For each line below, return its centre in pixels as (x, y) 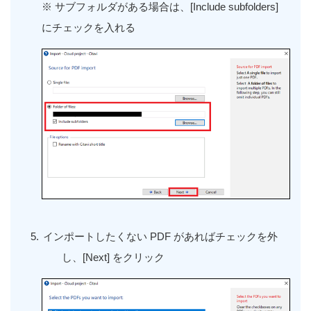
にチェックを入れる (90, 27)
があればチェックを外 (226, 236)
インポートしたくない (96, 236)
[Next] (98, 257)
